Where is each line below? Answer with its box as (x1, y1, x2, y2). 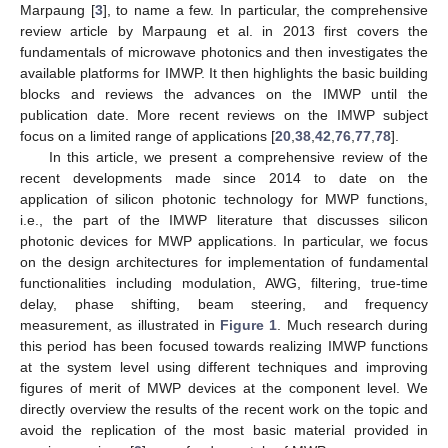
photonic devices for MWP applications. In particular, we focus (20, 232, 428, 249)
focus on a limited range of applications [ (20, 127, 275, 144)
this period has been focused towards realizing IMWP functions (20, 337, 428, 354)
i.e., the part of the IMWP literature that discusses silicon (20, 211, 428, 228)
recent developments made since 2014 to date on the (20, 169, 428, 186)
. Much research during (277, 316, 428, 333)
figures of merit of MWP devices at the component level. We (20, 379, 428, 396)
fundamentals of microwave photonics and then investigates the (20, 43, 428, 60)
